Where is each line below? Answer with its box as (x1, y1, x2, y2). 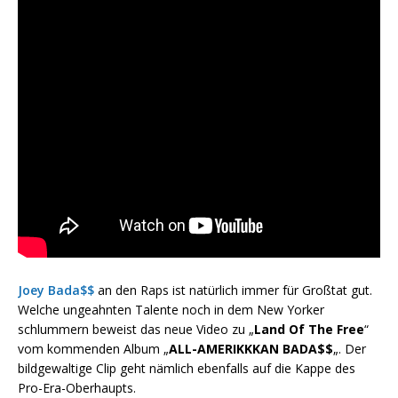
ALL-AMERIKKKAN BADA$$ (169, 340, 333, 358)
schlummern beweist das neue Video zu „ (18, 321, 254, 338)
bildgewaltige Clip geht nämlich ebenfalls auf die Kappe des (18, 360, 355, 378)
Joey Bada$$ (18, 282, 94, 299)
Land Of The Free (254, 321, 364, 338)
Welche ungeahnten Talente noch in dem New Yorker (18, 301, 324, 319)
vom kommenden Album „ (18, 340, 169, 358)
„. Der (333, 340, 366, 358)
